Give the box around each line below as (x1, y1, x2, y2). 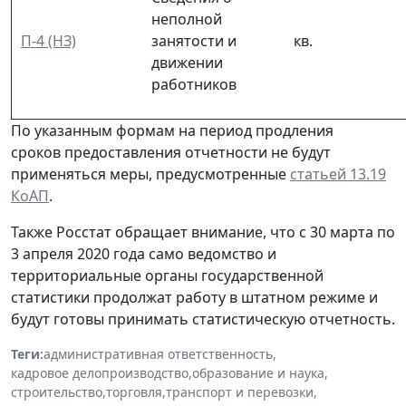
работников (151, 73, 237, 94)
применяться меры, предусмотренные (11, 163, 290, 184)
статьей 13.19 (290, 163, 386, 184)
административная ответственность (43, 344, 273, 362)
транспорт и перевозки (166, 382, 314, 401)
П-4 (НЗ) (21, 30, 76, 51)
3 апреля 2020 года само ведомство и (11, 243, 276, 264)
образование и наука (192, 363, 324, 382)
